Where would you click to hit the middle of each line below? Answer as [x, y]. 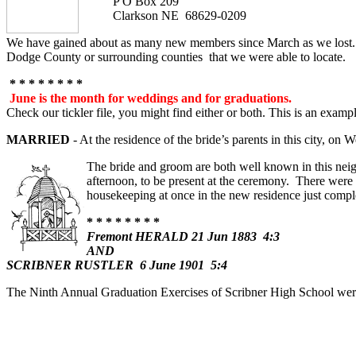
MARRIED [38, 139]
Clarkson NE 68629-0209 [164, 15]
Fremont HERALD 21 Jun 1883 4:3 [183, 236]
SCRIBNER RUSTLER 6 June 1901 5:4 [117, 265]
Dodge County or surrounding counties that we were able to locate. [176, 57]
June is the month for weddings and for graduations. [151, 98]
